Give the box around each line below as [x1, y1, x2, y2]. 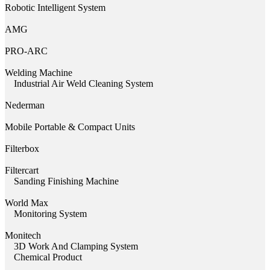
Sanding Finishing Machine [14, 175, 119, 186]
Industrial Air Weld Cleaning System [14, 78, 153, 89]
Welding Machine [5, 67, 72, 78]
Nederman [5, 99, 45, 110]
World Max [5, 197, 48, 208]
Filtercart [5, 165, 39, 175]
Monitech [5, 230, 41, 240]
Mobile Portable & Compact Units [5, 121, 135, 132]
